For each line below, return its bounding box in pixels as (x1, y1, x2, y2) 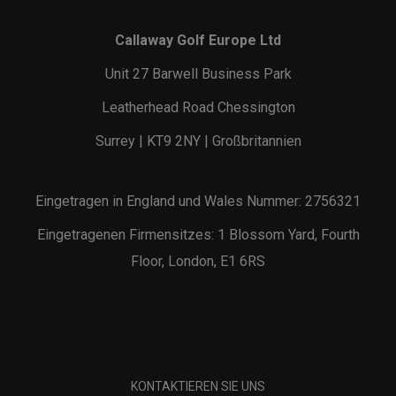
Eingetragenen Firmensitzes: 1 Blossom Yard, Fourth (36, 226, 360, 244)
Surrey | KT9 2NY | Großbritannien (95, 133, 301, 150)
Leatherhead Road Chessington (101, 99, 295, 117)
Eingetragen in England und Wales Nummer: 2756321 (35, 193, 361, 210)
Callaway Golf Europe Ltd (115, 32, 281, 49)
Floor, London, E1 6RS (131, 253, 265, 270)
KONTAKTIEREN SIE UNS (131, 379, 265, 394)
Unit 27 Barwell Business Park (104, 65, 292, 83)
